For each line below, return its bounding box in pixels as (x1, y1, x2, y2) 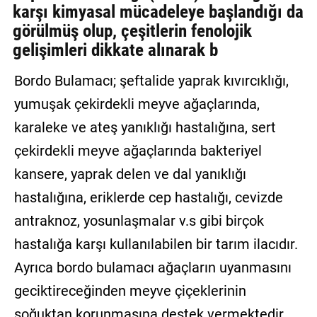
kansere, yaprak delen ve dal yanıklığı (13, 166, 246, 183)
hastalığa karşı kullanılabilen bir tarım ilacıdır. (13, 236, 298, 253)
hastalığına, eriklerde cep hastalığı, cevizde (13, 189, 283, 207)
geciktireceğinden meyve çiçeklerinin (13, 282, 246, 300)
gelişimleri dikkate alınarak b (12, 40, 218, 61)
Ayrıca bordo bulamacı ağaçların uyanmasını (13, 259, 292, 277)
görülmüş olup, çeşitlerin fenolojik (12, 21, 252, 42)
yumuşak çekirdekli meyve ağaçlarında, (13, 96, 260, 113)
